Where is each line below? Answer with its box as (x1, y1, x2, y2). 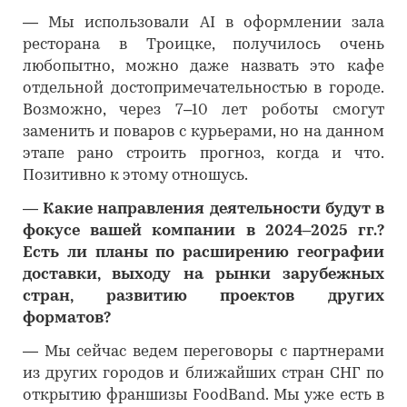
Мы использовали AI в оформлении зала (48, 15, 385, 31)
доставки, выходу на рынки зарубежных (23, 267, 384, 283)
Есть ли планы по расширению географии (23, 245, 384, 261)
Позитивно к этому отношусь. (23, 168, 248, 184)
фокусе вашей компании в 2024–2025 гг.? (23, 223, 384, 239)
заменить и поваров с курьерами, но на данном (23, 124, 384, 140)
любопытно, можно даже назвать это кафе (23, 59, 384, 74)
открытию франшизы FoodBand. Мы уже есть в (23, 388, 384, 403)
